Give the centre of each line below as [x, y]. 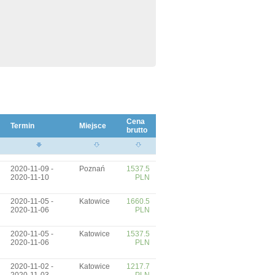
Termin [22, 126]
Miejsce [93, 126]
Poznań [92, 169]
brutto [137, 130]
